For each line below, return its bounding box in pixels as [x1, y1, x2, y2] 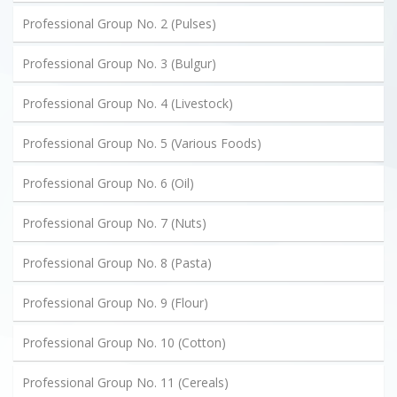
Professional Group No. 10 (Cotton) [22, 333, 226, 351]
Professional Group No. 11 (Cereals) [22, 373, 229, 391]
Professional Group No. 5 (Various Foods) [22, 134, 261, 152]
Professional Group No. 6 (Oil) [22, 174, 194, 191]
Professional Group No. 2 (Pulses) [22, 14, 216, 32]
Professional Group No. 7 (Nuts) [22, 214, 206, 231]
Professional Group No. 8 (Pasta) [22, 253, 212, 271]
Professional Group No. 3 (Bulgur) [22, 54, 216, 72]
